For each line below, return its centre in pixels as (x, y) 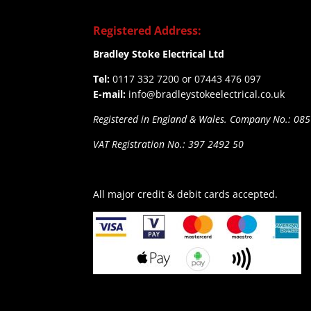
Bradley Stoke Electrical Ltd (159, 54)
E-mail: (110, 94)
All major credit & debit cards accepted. (186, 194)
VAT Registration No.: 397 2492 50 (169, 144)
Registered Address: (148, 31)
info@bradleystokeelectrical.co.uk (207, 94)
